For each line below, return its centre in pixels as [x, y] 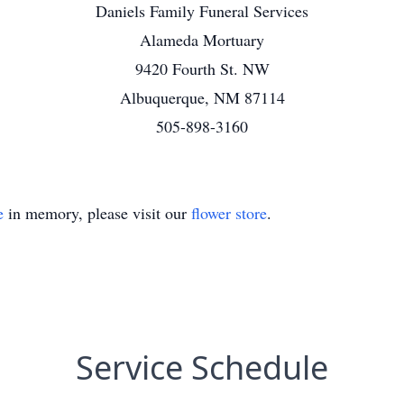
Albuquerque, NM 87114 [202, 97]
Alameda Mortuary [202, 40]
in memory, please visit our [97, 213]
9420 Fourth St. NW [202, 69]
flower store [229, 213]
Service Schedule [202, 367]
